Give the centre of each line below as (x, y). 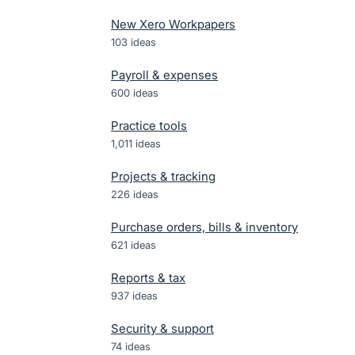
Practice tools (149, 126)
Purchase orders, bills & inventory (204, 227)
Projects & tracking (163, 176)
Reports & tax (148, 278)
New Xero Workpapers (173, 24)
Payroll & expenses (164, 75)
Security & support (162, 328)
